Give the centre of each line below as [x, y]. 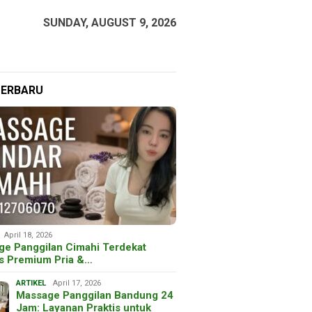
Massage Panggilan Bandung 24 [95, 295]
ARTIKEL [31, 283]
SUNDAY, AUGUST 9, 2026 [110, 23]
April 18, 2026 [29, 235]
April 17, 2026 [77, 283]
